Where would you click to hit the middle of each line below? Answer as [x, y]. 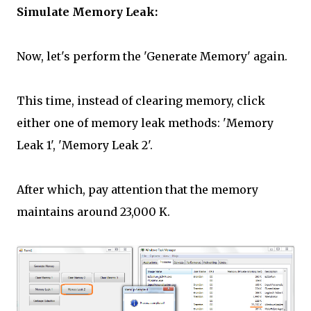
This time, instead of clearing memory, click [141, 100]
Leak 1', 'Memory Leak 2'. [85, 145]
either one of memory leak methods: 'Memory [145, 123]
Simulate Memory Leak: [87, 11]
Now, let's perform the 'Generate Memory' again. [152, 56]
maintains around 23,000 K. [93, 211]
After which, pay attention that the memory [137, 189]
